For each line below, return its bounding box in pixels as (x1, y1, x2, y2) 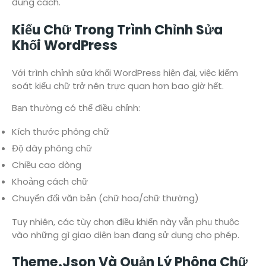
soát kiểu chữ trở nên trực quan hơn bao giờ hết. (12, 79, 224, 92)
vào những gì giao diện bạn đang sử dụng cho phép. (12, 228, 239, 241)
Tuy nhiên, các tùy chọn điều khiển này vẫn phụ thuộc (12, 215, 239, 228)
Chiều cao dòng (12, 158, 81, 171)
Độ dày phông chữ (12, 141, 92, 154)
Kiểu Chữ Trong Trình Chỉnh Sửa (12, 20, 223, 39)
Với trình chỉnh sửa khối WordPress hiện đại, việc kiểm (12, 66, 238, 79)
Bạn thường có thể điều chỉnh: (12, 101, 140, 114)
